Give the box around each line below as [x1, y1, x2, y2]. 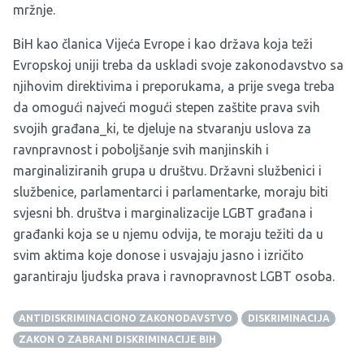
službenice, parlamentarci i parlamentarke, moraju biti [13, 184, 328, 200]
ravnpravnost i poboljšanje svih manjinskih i [13, 142, 269, 158]
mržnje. [13, 2, 55, 18]
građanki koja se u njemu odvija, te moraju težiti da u [13, 227, 323, 242]
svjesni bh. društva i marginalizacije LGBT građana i [13, 206, 313, 221]
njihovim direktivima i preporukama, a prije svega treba [13, 79, 335, 94]
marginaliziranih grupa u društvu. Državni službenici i [13, 163, 322, 179]
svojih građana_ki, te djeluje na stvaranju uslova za [13, 121, 311, 136]
